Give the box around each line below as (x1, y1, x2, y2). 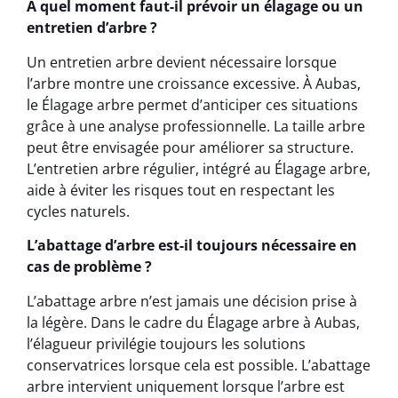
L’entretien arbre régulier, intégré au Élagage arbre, (27, 158, 370, 179)
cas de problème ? (27, 257, 152, 277)
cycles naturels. (27, 201, 130, 221)
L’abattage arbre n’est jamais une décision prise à (27, 291, 357, 311)
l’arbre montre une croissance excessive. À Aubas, (27, 73, 361, 93)
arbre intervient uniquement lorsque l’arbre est (27, 376, 345, 396)
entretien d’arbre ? (27, 18, 157, 38)
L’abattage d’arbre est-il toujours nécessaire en (27, 235, 357, 256)
